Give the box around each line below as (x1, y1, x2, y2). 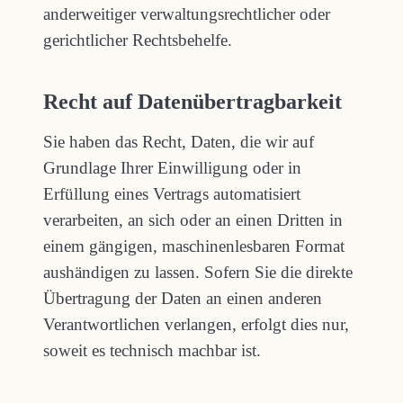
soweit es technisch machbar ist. (43, 341, 261, 360)
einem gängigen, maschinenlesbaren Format (43, 237, 345, 255)
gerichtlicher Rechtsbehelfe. (43, 31, 232, 49)
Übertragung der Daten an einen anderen (43, 289, 322, 308)
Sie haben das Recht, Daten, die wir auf (43, 132, 314, 151)
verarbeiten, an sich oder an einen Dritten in (43, 210, 343, 229)
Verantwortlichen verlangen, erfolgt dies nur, (43, 315, 349, 334)
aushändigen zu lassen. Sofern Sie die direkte (43, 263, 353, 282)
